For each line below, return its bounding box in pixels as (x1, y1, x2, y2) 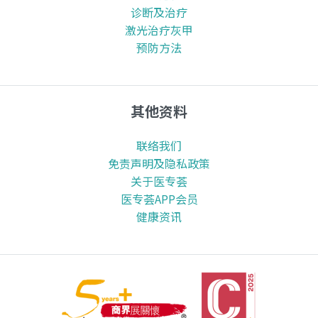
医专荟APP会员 (120, 190, 198, 208)
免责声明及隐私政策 (108, 155, 210, 172)
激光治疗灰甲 (125, 21, 193, 39)
